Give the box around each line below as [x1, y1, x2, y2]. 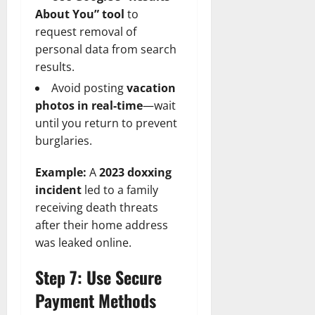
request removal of [35, 23, 136, 39]
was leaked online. [35, 234, 131, 250]
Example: [35, 164, 86, 180]
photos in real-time [35, 97, 143, 113]
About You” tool [35, 6, 124, 22]
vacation [127, 79, 176, 96]
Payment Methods [35, 287, 156, 313]
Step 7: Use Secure [35, 264, 162, 290]
